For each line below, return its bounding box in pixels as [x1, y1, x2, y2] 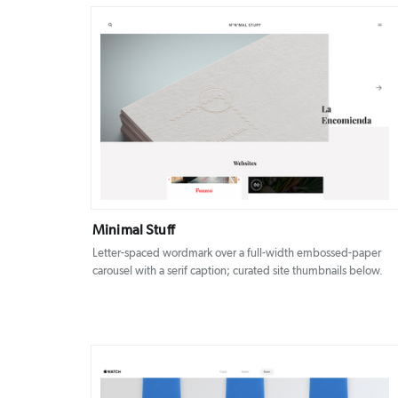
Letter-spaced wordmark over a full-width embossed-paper [92, 248, 381, 260]
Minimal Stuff [92, 223, 174, 238]
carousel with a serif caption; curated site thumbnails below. [92, 266, 383, 278]
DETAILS [200, 104, 237, 114]
